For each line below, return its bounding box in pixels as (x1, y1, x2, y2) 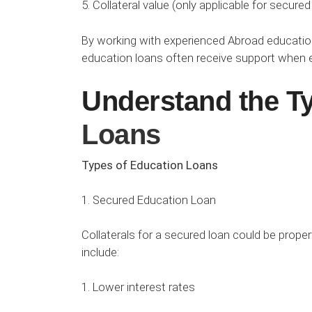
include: (81, 245, 119, 260)
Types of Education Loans (81, 157, 218, 172)
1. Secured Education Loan (81, 193, 216, 208)
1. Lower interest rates (81, 280, 195, 295)
